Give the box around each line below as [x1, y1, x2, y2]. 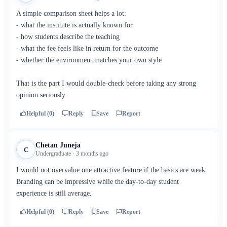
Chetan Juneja [35, 141, 81, 149]
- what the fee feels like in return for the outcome [16, 45, 158, 52]
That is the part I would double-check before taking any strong [16, 80, 196, 87]
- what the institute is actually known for [16, 21, 133, 29]
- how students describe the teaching [16, 33, 120, 41]
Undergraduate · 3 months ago [35, 150, 108, 157]
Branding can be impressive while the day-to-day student [16, 178, 179, 185]
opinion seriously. [16, 91, 67, 99]
